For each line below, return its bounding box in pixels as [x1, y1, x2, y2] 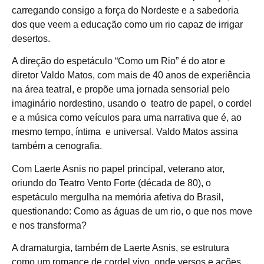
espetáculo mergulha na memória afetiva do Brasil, [12, 192, 223, 202]
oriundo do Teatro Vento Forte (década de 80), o [12, 177, 211, 188]
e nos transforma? [12, 220, 87, 230]
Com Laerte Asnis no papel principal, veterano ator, [12, 163, 225, 174]
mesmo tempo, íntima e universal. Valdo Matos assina [12, 127, 238, 137]
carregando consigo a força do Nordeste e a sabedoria [12, 5, 239, 15]
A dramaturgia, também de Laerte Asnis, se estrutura [12, 243, 229, 253]
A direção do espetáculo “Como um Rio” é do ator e [12, 56, 225, 67]
